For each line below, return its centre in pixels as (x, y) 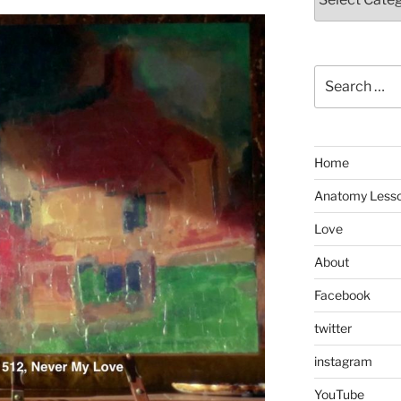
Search (334, 73)
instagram (343, 361)
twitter (333, 328)
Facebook (342, 294)
